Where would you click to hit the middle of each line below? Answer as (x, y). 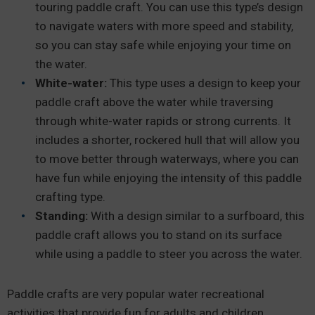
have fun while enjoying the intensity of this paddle (168, 178)
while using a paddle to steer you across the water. (170, 254)
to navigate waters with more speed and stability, (164, 26)
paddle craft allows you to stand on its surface (159, 235)
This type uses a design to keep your (204, 83)
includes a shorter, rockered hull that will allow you (167, 140)
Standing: (62, 216)
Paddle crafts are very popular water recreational (136, 294)
